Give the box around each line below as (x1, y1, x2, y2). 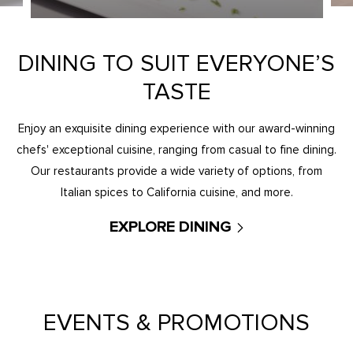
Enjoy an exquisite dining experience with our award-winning (18, 121, 335, 136)
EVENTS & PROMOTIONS (43, 308, 310, 338)
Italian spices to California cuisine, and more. (60, 184, 293, 199)
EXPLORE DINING (110, 217, 232, 236)
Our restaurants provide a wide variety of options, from (31, 163, 322, 178)
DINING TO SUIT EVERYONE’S (18, 48, 335, 78)
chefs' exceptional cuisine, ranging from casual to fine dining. (17, 142, 336, 157)
